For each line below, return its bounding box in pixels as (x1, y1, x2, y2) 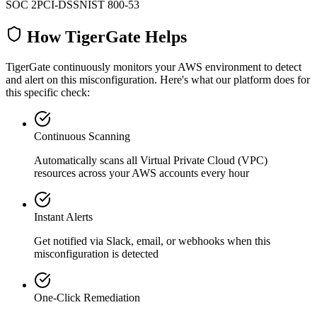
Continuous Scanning (34, 129, 130, 142)
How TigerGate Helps (23, 28, 187, 47)
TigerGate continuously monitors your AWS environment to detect (6, 60, 301, 73)
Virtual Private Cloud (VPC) (140, 154, 267, 166)
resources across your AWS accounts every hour (34, 166, 249, 179)
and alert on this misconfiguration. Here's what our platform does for (6, 73, 310, 86)
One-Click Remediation (34, 291, 140, 304)
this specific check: (6, 86, 90, 98)
